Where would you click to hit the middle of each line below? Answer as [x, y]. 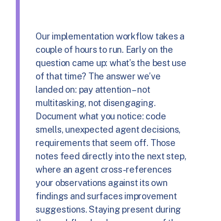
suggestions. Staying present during [109, 209]
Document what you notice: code [101, 116]
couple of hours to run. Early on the [105, 49]
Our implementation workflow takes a [110, 36]
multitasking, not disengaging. [96, 103]
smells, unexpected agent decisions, [108, 129]
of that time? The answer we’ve [98, 76]
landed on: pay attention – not [93, 89]
